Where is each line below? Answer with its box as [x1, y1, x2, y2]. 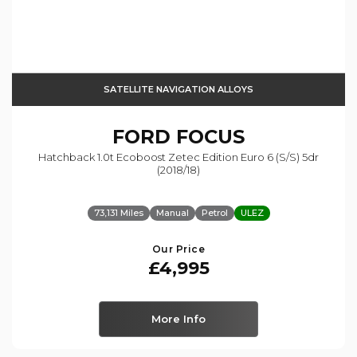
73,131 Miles [93, 206, 143, 218]
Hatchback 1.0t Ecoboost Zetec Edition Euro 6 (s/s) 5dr [38, 150, 319, 163]
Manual [155, 206, 189, 218]
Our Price [151, 242, 206, 255]
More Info [151, 312, 206, 325]
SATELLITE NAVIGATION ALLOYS [104, 83, 253, 95]
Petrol [201, 206, 228, 218]
